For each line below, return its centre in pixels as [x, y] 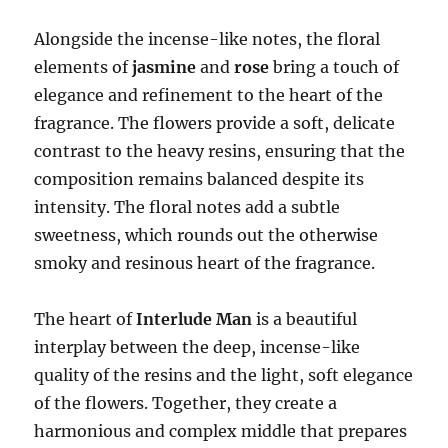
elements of [83, 67]
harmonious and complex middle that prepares [221, 431]
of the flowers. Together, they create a [186, 403]
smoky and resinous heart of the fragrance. [205, 263]
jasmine [164, 67]
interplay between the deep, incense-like [197, 347]
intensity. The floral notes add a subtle [187, 207]
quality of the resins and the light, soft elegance [224, 375]
